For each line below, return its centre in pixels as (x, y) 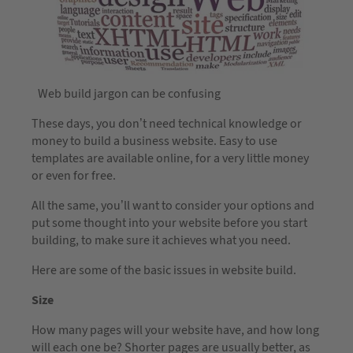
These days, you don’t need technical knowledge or (167, 123)
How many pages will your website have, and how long (175, 330)
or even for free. (74, 175)
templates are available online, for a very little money (170, 158)
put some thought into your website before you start (169, 223)
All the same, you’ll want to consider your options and (173, 205)
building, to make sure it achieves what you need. (161, 240)
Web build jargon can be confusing (129, 93)
